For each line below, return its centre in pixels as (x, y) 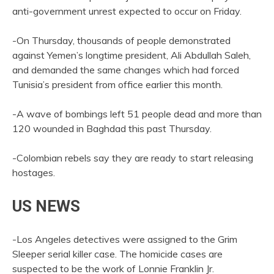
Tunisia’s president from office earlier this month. (117, 85)
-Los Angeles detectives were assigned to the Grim (125, 239)
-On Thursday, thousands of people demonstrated (121, 41)
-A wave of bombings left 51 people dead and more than (137, 114)
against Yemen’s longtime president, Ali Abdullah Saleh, (131, 55)
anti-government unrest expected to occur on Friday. (127, 11)
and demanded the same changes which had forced (126, 70)
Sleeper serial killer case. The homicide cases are (117, 254)
